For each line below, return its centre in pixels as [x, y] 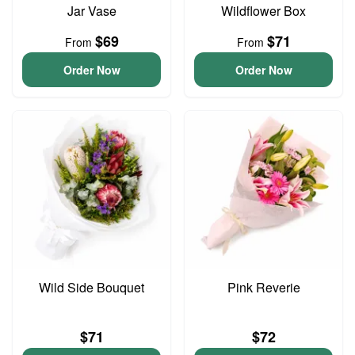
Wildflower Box [263, 11]
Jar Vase [92, 11]
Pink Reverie [263, 287]
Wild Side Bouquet [92, 287]
